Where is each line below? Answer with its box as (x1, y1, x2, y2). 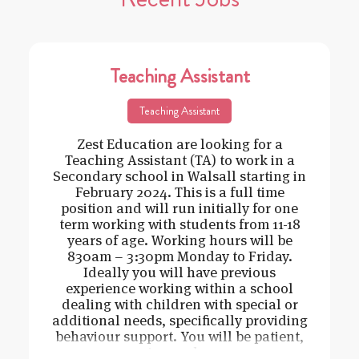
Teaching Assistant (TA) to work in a (64, 151, 295, 170)
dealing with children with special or (61, 295, 298, 314)
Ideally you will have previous (83, 263, 276, 282)
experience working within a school (66, 279, 293, 298)
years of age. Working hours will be (67, 231, 292, 250)
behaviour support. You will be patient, (55, 327, 304, 346)
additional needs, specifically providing (51, 311, 308, 330)
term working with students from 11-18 (58, 215, 301, 234)
